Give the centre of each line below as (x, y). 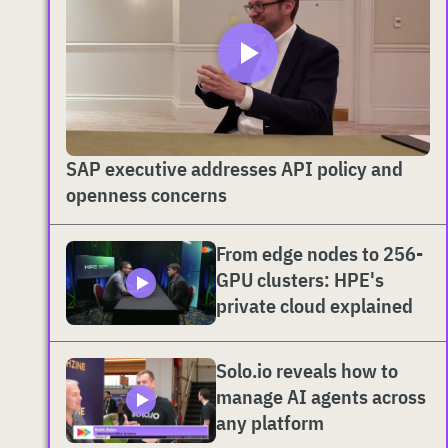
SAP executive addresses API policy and (234, 168)
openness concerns (146, 194)
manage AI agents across (321, 397)
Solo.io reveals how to (307, 371)
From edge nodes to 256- (319, 253)
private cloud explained (314, 305)
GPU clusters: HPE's (300, 279)
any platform (270, 423)
